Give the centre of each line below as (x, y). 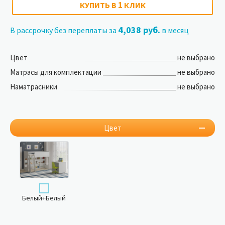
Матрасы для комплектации (56, 72)
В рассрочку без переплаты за (64, 30)
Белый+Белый (44, 198)
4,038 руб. (139, 30)
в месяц (175, 30)
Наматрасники (34, 87)
